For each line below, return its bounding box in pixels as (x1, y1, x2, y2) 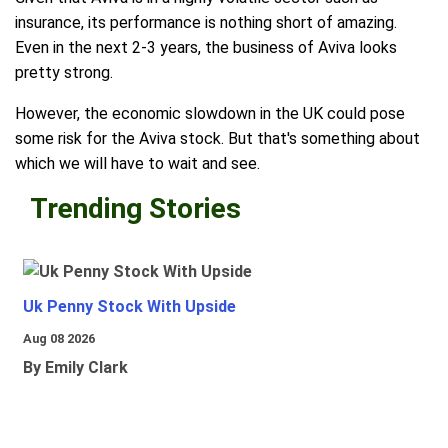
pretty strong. (15, 63, 113, 83)
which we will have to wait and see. (15, 154, 260, 174)
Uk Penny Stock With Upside (23, 297, 236, 317)
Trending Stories (30, 192, 241, 226)
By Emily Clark (23, 358, 128, 378)
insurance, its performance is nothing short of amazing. (15, 13, 397, 33)
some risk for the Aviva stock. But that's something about (15, 129, 420, 149)
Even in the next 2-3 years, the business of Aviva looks (15, 38, 397, 58)
